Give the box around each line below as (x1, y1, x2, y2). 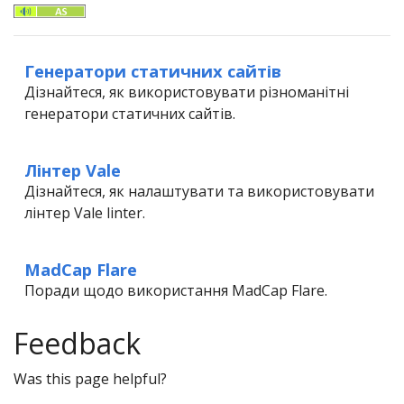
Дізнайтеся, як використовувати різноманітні (24, 81, 349, 102)
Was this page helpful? (14, 368, 167, 389)
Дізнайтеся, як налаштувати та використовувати (24, 180, 374, 201)
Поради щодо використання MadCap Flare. (24, 280, 327, 300)
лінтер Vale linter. (24, 202, 145, 223)
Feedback (14, 323, 141, 363)
